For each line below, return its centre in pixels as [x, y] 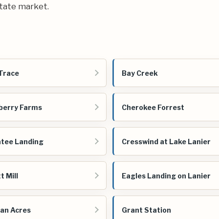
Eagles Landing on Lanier [166, 175]
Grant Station [146, 210]
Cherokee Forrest [153, 107]
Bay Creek [140, 73]
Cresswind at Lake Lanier [166, 141]
